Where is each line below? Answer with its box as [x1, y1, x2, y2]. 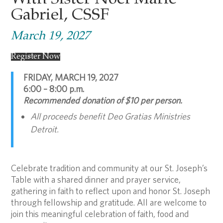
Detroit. [30, 124, 61, 134]
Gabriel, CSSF [11, 8, 110, 24]
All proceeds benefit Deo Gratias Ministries [30, 111, 191, 121]
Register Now [11, 53, 61, 61]
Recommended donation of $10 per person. [23, 95, 184, 106]
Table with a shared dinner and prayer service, [11, 174, 181, 185]
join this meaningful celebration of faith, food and [11, 209, 189, 219]
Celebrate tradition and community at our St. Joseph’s [11, 163, 208, 173]
